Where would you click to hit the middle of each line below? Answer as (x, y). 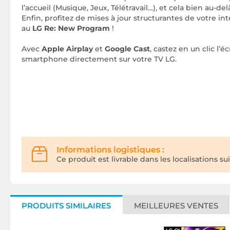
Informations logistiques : (110, 150)
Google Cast (127, 49)
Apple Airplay (67, 49)
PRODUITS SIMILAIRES (66, 206)
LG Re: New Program (70, 28)
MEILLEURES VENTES (176, 206)
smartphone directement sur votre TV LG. (99, 59)
